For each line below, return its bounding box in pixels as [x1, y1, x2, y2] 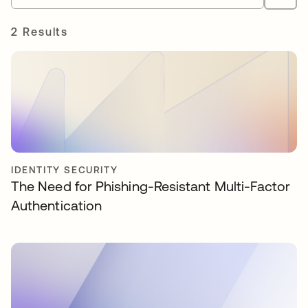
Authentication [11, 197, 102, 214]
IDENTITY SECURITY [11, 164, 118, 176]
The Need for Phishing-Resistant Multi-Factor [11, 178, 291, 195]
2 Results [11, 25, 69, 38]
